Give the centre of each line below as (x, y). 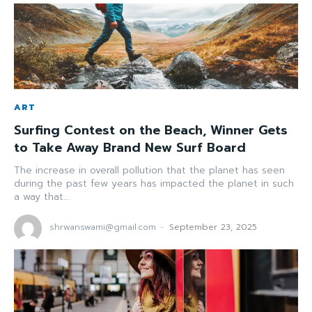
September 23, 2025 (213, 227)
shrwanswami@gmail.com (103, 227)
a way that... (42, 196)
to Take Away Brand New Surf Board (130, 147)
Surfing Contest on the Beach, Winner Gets (151, 130)
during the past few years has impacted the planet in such (154, 183)
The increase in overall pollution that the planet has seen (149, 170)
